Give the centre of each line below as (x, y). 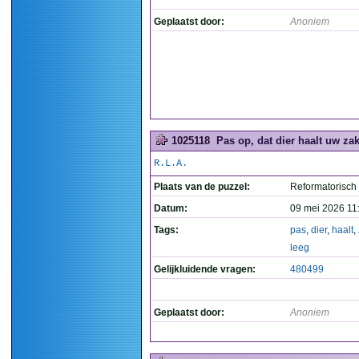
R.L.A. (171, 163)
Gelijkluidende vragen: (205, 269)
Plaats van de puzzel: (202, 187)
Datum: (171, 208)
